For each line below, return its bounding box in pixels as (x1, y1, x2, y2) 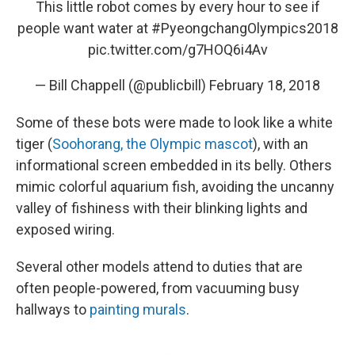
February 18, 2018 (209, 77, 320, 94)
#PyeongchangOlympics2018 (151, 20, 338, 37)
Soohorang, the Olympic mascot (52, 136, 253, 153)
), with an (253, 136, 308, 153)
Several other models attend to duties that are (16, 258, 303, 276)
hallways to (16, 301, 90, 319)
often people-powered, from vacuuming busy (16, 280, 300, 297)
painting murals (90, 301, 186, 319)
